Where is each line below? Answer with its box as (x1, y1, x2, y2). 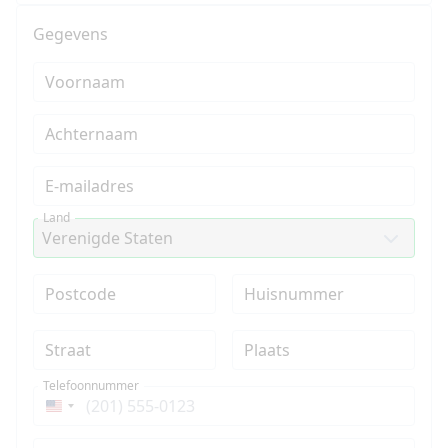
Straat (45, 338, 91, 361)
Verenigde (54, 400, 132, 423)
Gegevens (33, 22, 108, 45)
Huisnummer (243, 282, 344, 305)
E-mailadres (45, 174, 134, 197)
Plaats (243, 338, 290, 361)
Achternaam (45, 122, 138, 145)
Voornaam (45, 70, 125, 93)
